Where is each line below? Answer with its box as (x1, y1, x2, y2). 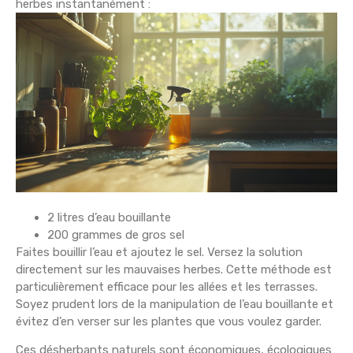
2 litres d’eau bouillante (47, 210, 171, 225)
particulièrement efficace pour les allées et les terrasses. (16, 279, 318, 294)
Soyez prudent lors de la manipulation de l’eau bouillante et (16, 296, 333, 311)
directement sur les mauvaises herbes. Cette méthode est (16, 262, 332, 277)
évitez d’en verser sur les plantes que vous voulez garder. (16, 314, 321, 329)
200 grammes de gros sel (47, 227, 184, 242)
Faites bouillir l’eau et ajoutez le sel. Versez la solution (16, 244, 303, 259)
